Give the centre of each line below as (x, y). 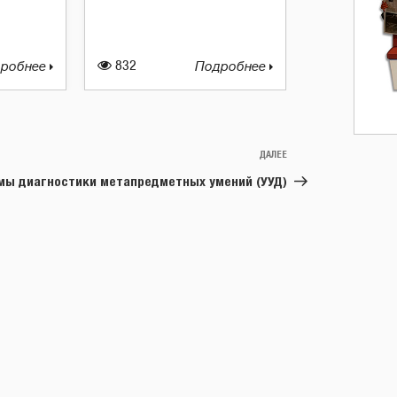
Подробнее (232, 67)
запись (308, 178)
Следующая (323, 156)
